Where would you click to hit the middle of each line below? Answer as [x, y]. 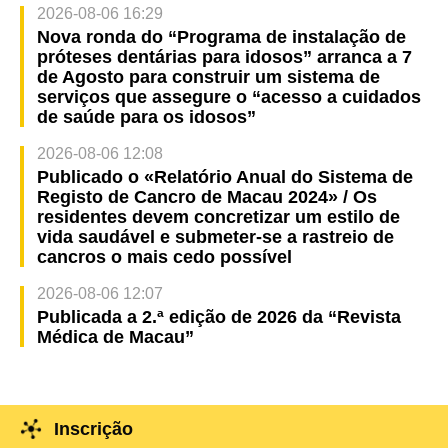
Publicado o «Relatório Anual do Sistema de [224, 177]
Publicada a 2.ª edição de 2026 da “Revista [218, 317]
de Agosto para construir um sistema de [208, 77]
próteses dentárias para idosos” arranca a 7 [224, 57]
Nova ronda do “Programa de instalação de [221, 37]
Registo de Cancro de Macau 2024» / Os [206, 197]
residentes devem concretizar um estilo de [218, 217]
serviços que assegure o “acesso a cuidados [228, 97]
